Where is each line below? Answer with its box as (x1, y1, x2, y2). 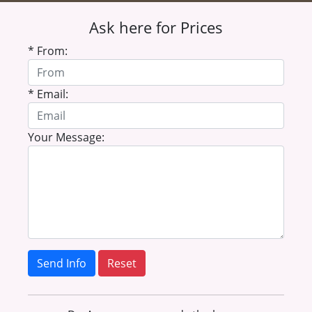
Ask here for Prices (89, 17, 223, 38)
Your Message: (28, 130, 104, 145)
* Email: (28, 86, 68, 102)
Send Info (37, 256, 86, 271)
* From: (28, 43, 68, 58)
